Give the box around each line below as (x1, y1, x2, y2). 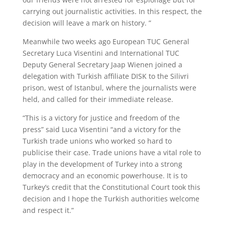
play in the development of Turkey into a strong (22, 159, 182, 169)
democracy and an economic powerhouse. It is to (22, 171, 187, 180)
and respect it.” (22, 205, 74, 215)
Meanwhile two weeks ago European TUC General (22, 37, 189, 46)
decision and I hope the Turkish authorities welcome (22, 194, 199, 203)
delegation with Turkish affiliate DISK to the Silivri (22, 71, 189, 81)
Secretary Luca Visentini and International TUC (22, 48, 179, 58)
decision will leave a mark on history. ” (22, 18, 151, 28)
